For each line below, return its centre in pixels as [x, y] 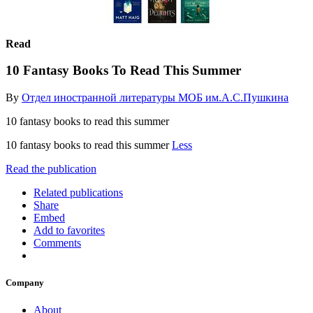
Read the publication [51, 168]
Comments [57, 242]
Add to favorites [69, 230]
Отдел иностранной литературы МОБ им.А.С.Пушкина [155, 97]
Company [25, 283]
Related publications [78, 192]
